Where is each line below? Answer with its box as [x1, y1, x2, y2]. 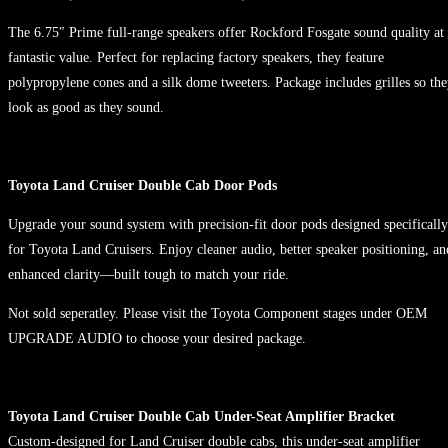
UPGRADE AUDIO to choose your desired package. [8, 330, 306, 346]
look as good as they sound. [8, 99, 164, 115]
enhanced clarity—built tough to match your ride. [8, 266, 289, 282]
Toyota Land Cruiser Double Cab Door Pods [8, 177, 277, 193]
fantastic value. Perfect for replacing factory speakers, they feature [8, 49, 384, 65]
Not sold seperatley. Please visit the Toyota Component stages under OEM [8, 305, 427, 321]
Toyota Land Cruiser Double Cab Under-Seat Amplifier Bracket [8, 408, 395, 424]
